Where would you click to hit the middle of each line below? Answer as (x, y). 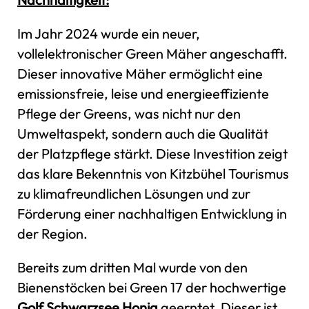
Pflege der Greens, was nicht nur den (129, 113)
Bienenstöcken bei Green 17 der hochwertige (152, 287)
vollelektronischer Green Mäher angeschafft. (152, 53)
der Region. (52, 233)
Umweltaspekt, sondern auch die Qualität (143, 133)
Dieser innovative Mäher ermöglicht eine (140, 73)
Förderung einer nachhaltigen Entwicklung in (152, 213)
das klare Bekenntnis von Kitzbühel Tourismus (153, 173)
